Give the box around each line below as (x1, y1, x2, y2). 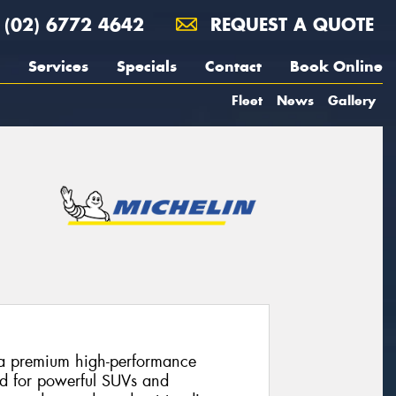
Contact (205, 57, 262, 76)
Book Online (290, 57, 383, 76)
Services (28, 57, 88, 76)
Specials (117, 57, 177, 76)
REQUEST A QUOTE (204, 13, 374, 35)
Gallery (328, 92, 376, 109)
